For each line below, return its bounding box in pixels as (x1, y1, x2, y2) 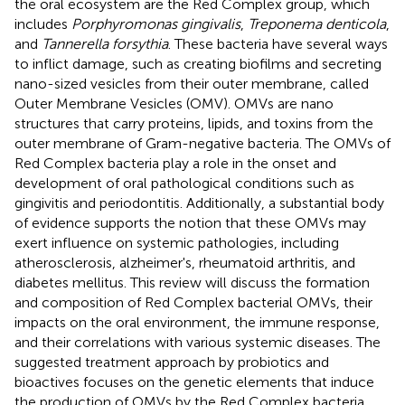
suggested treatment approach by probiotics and (14, 353, 329, 371)
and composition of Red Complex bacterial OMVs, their (14, 293, 372, 311)
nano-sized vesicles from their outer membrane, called (14, 74, 369, 92)
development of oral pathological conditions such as (14, 174, 354, 192)
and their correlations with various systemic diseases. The (14, 333, 381, 351)
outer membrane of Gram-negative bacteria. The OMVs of (14, 134, 391, 152)
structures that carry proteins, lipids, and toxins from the (14, 114, 373, 132)
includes (14, 14, 71, 33)
